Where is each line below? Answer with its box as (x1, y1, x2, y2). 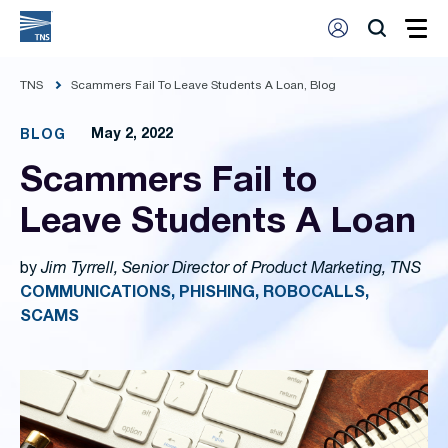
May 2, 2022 (91, 128, 173, 142)
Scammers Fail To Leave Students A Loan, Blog (71, 80, 336, 92)
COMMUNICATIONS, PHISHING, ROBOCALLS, (20, 286, 369, 302)
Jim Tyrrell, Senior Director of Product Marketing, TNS (41, 262, 421, 278)
